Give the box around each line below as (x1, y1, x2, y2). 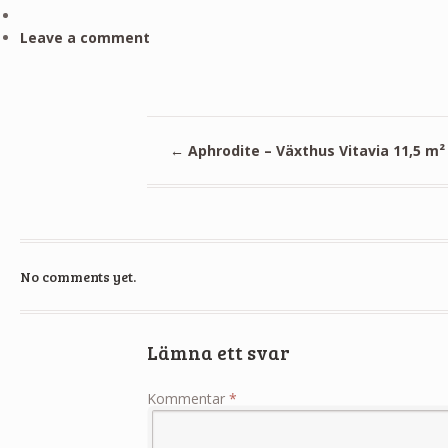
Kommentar (147, 388, 230, 408)
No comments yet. (19, 266, 136, 286)
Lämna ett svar (147, 339, 291, 366)
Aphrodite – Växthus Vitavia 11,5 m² (183, 140, 445, 160)
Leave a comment (19, 27, 150, 47)
